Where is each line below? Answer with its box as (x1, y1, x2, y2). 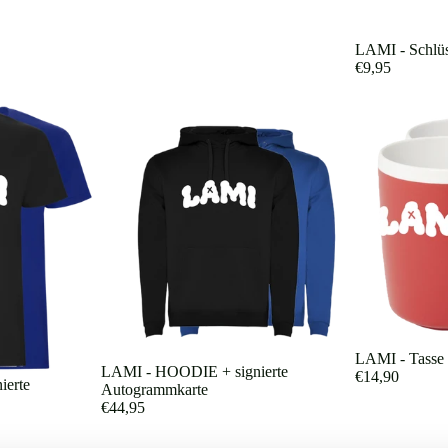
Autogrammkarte (100, 381, 208, 399)
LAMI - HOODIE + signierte (100, 363, 288, 381)
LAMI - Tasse (355, 350, 445, 368)
